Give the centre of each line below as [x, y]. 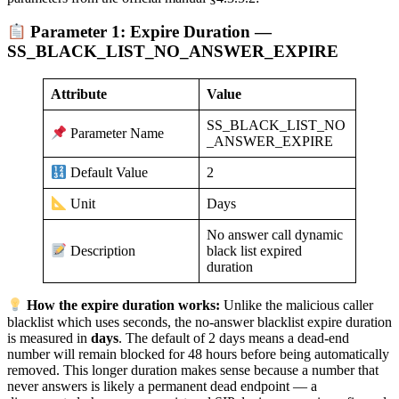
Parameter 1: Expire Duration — [149, 32]
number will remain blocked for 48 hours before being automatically [198, 354]
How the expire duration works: [124, 305]
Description [102, 251]
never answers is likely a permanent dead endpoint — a [162, 386]
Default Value [108, 173]
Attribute [79, 94]
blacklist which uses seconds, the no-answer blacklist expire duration [199, 322]
